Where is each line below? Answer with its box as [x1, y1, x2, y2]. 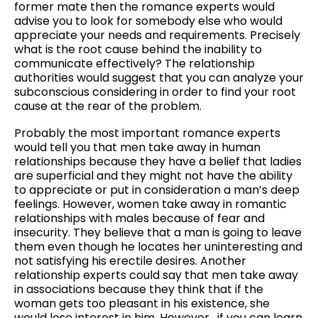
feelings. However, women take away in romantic [14, 195, 287, 212]
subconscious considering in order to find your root [14, 84, 296, 101]
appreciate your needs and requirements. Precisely [14, 27, 300, 44]
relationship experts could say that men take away [14, 266, 298, 283]
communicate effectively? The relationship [14, 55, 255, 72]
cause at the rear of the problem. [14, 98, 202, 115]
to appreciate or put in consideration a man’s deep [14, 181, 300, 198]
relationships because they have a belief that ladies [14, 153, 302, 170]
